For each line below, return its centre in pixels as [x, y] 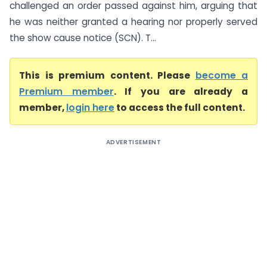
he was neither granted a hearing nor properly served [133, 22]
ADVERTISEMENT [133, 142]
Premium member [66, 91]
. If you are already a [181, 91]
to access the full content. [180, 108]
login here [90, 108]
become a [221, 75]
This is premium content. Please [107, 75]
